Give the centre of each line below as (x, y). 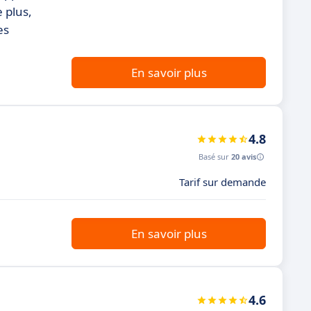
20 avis (244, 157)
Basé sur (215, 157)
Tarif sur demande (222, 182)
